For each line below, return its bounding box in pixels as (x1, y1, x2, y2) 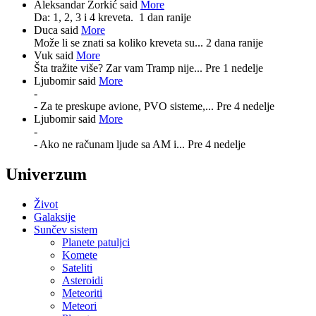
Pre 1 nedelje (205, 61, 263, 74)
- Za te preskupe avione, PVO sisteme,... (34, 99, 217, 112)
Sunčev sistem (34, 223, 97, 236)
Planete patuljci (62, 236, 130, 248)
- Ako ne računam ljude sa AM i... (34, 138, 188, 150)
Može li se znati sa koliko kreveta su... (34, 36, 206, 49)
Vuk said (34, 49, 76, 61)
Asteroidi (62, 274, 103, 286)
